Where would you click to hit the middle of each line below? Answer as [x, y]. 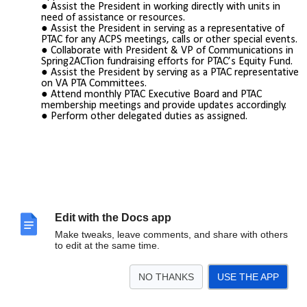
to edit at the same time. [107, 245]
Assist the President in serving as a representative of [168, 28]
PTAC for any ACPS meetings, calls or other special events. [169, 39]
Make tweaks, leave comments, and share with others [171, 234]
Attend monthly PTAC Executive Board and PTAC [156, 94]
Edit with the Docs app [113, 218]
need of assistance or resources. [113, 17]
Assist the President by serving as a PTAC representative [175, 72]
